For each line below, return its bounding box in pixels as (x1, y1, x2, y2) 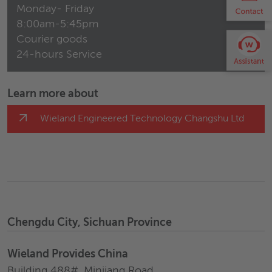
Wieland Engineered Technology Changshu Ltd (40, 114, 244, 124)
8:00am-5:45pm (16, 19, 98, 30)
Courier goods (16, 34, 87, 45)
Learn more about (7, 89, 98, 100)
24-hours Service (16, 49, 102, 60)
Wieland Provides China (7, 249, 128, 260)
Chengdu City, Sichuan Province (7, 217, 172, 228)
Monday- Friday (16, 4, 94, 15)
